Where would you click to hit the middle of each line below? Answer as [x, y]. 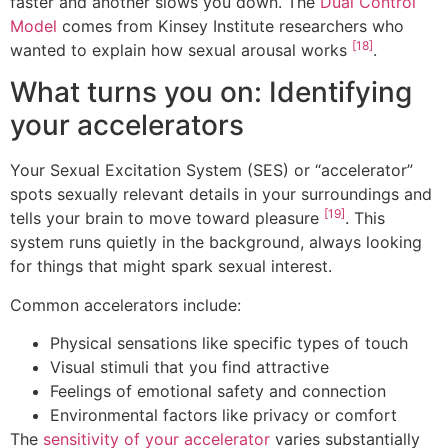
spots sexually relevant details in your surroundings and [221, 194]
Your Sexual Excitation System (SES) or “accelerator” [211, 170]
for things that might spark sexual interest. [171, 266]
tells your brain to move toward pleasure [167, 218]
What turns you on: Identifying [211, 92]
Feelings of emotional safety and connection [218, 391]
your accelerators [127, 125]
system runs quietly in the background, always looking [216, 242]
